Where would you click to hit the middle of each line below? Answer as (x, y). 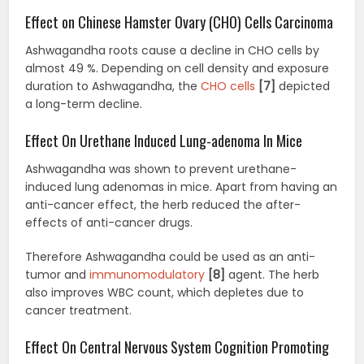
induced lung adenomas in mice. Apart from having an (182, 186)
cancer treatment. (79, 310)
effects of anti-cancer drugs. (109, 222)
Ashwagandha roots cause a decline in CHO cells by (173, 50)
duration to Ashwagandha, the (113, 86)
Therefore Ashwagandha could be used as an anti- (171, 256)
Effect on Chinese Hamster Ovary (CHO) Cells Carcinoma (180, 22)
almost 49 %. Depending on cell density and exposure (178, 68)
